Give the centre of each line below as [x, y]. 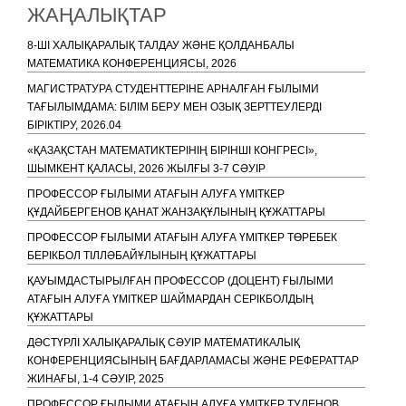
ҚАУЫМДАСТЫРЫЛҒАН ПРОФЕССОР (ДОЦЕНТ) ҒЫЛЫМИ [180, 281]
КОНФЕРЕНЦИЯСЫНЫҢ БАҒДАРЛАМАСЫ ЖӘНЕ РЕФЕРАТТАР [193, 361]
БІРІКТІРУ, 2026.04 [74, 125]
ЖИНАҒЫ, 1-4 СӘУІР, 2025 [96, 379]
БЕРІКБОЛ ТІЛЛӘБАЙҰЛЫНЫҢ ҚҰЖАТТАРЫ [142, 256]
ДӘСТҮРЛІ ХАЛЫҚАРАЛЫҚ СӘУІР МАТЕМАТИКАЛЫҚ [164, 343]
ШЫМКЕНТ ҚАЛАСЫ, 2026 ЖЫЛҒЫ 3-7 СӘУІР [146, 169]
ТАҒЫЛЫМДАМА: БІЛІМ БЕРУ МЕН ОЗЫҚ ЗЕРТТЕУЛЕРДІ [174, 107]
